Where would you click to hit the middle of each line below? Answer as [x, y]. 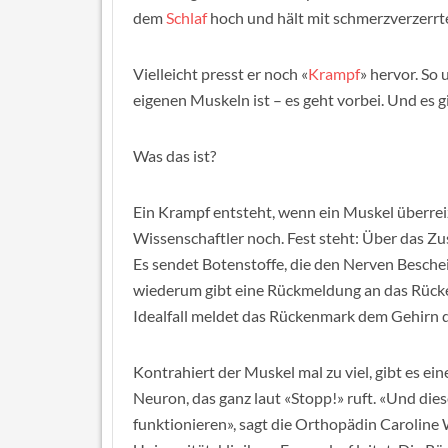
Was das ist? [174, 155]
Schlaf [186, 17]
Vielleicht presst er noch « [220, 73]
